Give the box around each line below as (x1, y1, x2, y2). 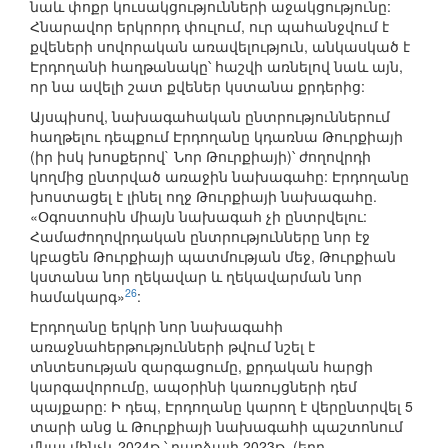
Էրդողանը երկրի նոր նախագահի (30, 316, 283, 337)
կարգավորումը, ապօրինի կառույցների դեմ (30, 376, 357, 397)
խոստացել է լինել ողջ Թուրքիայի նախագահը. (30, 186, 377, 207)
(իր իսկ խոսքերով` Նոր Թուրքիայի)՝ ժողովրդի (30, 146, 371, 167)
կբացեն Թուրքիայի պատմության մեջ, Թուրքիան (30, 246, 396, 267)
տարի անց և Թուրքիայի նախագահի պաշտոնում (30, 416, 403, 437)
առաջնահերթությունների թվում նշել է (30, 336, 315, 357)
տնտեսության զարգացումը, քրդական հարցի (30, 356, 373, 377)
